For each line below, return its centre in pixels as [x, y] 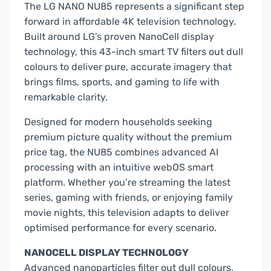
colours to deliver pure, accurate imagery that [128, 67]
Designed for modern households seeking [118, 122]
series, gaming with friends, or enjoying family [129, 198]
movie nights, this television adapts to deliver [127, 213]
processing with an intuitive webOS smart [119, 168]
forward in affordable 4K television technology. [130, 22]
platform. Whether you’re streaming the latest [127, 183]
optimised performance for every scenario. [120, 228]
